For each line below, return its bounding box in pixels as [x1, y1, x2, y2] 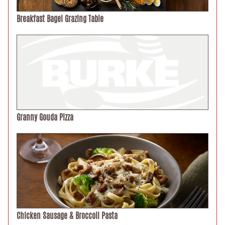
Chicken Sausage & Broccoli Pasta [17, 210, 118, 222]
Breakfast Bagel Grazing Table [17, 13, 103, 25]
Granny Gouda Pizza [17, 111, 73, 124]
